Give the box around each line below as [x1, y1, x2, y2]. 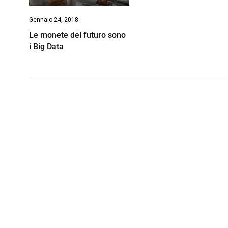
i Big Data [29, 41, 64, 51]
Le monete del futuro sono [29, 30, 126, 40]
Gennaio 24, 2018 [29, 16, 78, 23]
